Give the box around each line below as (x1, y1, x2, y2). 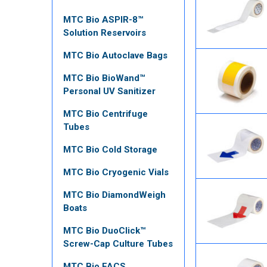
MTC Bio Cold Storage (63, 144, 157, 155)
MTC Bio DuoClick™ (63, 225, 145, 236)
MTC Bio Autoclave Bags (63, 50, 167, 61)
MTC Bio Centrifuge (63, 108, 148, 119)
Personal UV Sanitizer (63, 86, 156, 97)
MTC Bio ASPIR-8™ (63, 14, 143, 25)
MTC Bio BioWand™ (63, 73, 145, 83)
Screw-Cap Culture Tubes (63, 238, 173, 249)
